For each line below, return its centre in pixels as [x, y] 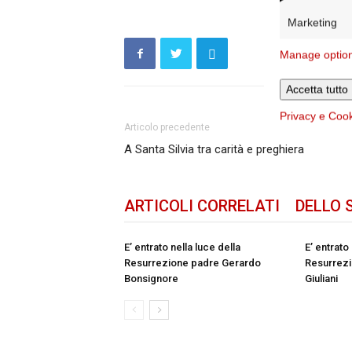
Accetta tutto [317, 89]
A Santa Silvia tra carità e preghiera [214, 149]
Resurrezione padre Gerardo [193, 263]
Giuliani [322, 279]
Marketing [312, 22]
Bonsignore [152, 279]
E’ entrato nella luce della [183, 247]
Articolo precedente [167, 127]
